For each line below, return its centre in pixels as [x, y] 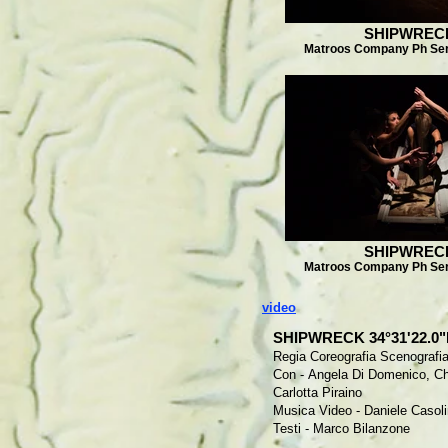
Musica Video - [318, 410]
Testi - [293, 428]
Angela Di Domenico [367, 374]
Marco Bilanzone [361, 428]
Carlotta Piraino [317, 392]
